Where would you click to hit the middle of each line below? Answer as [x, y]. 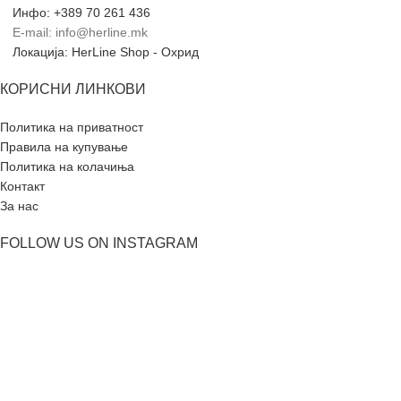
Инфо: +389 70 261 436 [81, 13]
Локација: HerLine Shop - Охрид [106, 52]
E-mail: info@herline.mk [80, 33]
